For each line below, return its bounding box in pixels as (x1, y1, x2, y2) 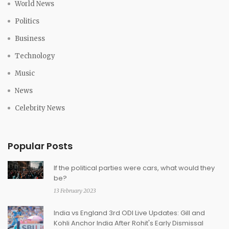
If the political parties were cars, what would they (54, 163, 215, 173)
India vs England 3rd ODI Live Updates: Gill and (54, 208, 205, 218)
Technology (15, 52, 55, 61)
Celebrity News (15, 104, 65, 113)
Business (15, 34, 45, 43)
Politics (15, 17, 39, 26)
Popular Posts (8, 140, 73, 153)
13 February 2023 (54, 187, 96, 195)
